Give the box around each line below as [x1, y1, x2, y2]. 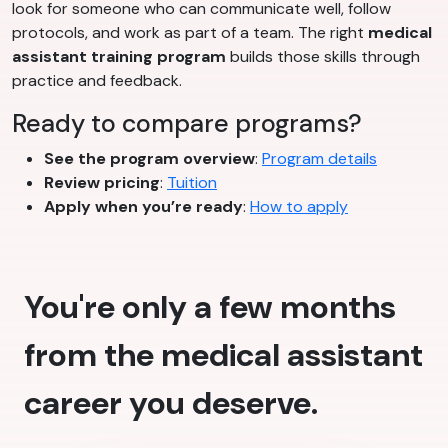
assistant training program [12, 46, 226, 68]
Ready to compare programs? [12, 107, 362, 141]
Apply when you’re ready [44, 196, 243, 218]
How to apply [250, 196, 348, 218]
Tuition [167, 172, 217, 194]
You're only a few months [24, 286, 396, 329]
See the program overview [44, 148, 255, 170]
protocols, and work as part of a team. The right [12, 22, 368, 44]
